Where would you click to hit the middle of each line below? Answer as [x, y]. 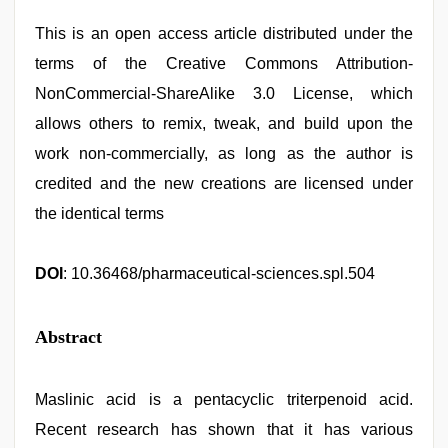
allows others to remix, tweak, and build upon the [224, 123]
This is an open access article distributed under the [224, 33]
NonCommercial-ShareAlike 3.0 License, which [224, 93]
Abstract [68, 337]
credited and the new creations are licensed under [224, 183]
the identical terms [99, 213]
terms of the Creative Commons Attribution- [224, 63]
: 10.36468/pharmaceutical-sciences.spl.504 [219, 273]
